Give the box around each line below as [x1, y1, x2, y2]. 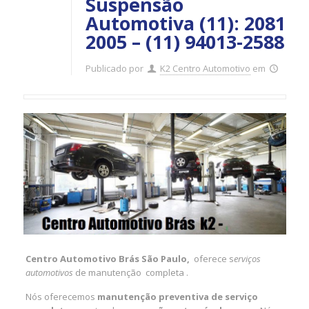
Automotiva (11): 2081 [85, 10, 286, 36]
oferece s [190, 252, 235, 265]
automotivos [26, 266, 74, 279]
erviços [234, 252, 261, 265]
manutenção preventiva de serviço [95, 290, 259, 303]
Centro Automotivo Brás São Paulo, [26, 252, 190, 265]
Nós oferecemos [26, 290, 96, 303]
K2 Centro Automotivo [159, 62, 250, 74]
